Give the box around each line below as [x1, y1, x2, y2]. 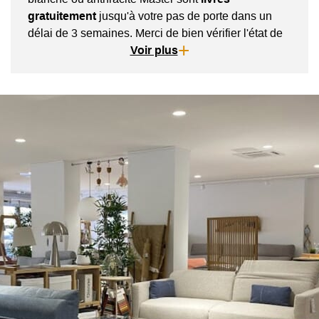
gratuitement [28, 10, 96, 23]
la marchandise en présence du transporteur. [28, 44, 252, 57]
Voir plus [130, 44, 178, 57]
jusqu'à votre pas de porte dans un [96, 10, 272, 23]
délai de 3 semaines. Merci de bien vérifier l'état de [28, 27, 283, 40]
